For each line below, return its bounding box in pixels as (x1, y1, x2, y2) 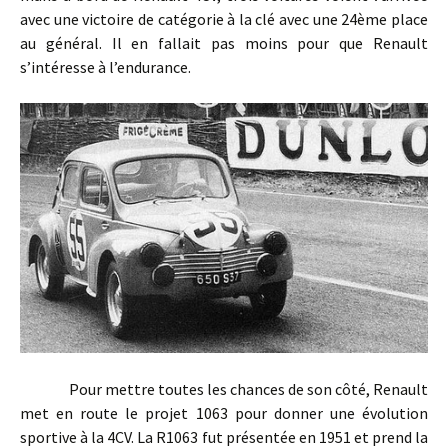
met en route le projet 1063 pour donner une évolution (20, 402, 428, 423)
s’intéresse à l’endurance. (20, 57, 191, 78)
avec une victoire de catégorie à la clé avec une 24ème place (20, 9, 428, 30)
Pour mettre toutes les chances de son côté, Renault (20, 378, 428, 399)
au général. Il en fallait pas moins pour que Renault (20, 33, 428, 54)
